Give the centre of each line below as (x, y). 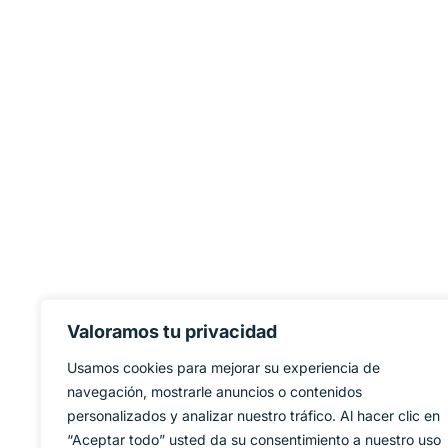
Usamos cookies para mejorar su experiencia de (223, 367)
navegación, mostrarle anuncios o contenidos (214, 391)
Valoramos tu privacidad (172, 331)
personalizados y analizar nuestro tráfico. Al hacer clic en (253, 415)
